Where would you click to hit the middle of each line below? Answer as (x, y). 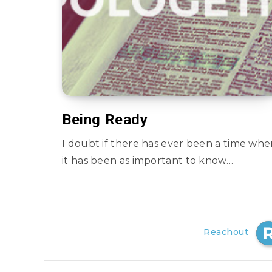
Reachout (226, 232)
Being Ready (105, 120)
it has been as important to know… (148, 161)
